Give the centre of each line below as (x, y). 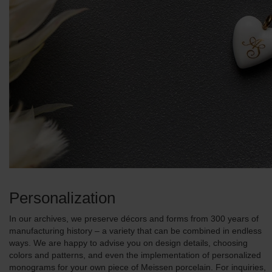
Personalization (62, 198)
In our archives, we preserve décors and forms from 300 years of (134, 219)
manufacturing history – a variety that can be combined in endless (135, 231)
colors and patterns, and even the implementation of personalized (135, 255)
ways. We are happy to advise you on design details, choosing (128, 243)
